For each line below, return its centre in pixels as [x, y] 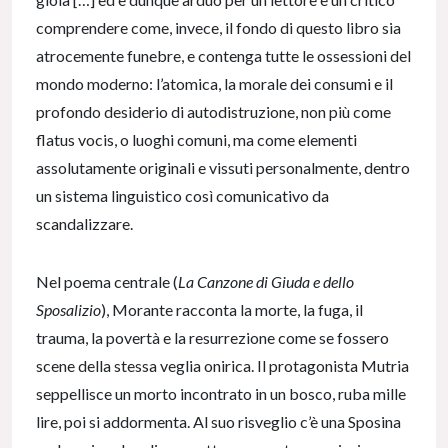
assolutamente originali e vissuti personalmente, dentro [223, 168]
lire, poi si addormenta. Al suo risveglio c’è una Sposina [218, 422]
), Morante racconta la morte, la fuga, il [232, 310]
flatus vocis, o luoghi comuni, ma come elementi [196, 140]
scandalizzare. [86, 224]
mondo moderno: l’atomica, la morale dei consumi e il [214, 84]
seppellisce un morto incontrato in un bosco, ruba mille [221, 394]
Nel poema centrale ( [107, 282]
